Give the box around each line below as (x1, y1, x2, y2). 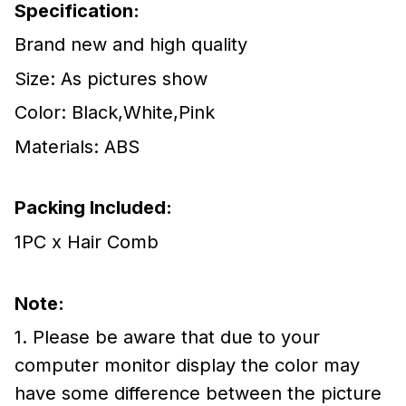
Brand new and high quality (14, 34, 247, 56)
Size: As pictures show (14, 67, 208, 90)
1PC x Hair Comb (14, 230, 159, 253)
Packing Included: (14, 197, 172, 219)
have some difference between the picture (14, 382, 382, 404)
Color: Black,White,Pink (14, 101, 215, 124)
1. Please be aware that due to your (14, 325, 320, 348)
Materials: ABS (14, 135, 140, 158)
